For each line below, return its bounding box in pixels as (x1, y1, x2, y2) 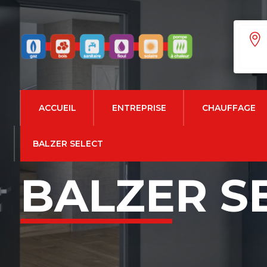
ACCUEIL (38, 103, 76, 113)
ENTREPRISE (111, 103, 166, 113)
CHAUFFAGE (201, 103, 256, 113)
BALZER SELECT (32, 138, 103, 149)
